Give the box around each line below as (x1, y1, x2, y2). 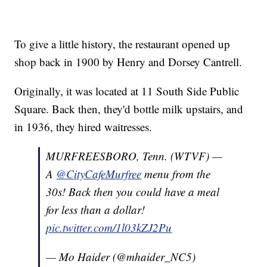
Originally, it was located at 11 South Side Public (14, 83, 240, 99)
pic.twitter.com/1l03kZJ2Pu (46, 220, 172, 235)
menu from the (141, 166, 211, 182)
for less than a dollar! (46, 202, 145, 218)
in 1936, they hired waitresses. (14, 119, 153, 135)
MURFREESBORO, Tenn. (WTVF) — (46, 148, 223, 164)
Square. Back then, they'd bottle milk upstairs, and (14, 101, 244, 117)
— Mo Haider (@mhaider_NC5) (46, 249, 196, 265)
